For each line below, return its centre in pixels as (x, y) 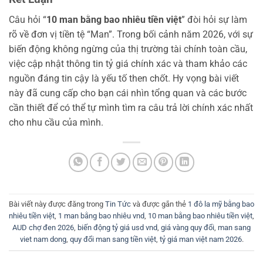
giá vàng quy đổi (188, 227)
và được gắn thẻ (159, 204)
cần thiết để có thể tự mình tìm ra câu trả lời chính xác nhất (131, 107)
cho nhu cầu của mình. (56, 122)
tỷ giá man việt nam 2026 (200, 239)
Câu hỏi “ (28, 19)
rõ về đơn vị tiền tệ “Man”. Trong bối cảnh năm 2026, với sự (131, 34)
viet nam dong (43, 239)
